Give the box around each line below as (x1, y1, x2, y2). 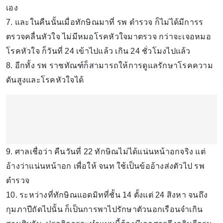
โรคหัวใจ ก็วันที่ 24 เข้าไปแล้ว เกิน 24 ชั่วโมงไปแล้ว (6, 46, 193, 55)
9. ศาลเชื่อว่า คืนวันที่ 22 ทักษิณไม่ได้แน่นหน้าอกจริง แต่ (6, 147, 206, 156)
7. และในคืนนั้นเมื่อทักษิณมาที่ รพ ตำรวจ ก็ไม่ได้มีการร (6, 17, 204, 26)
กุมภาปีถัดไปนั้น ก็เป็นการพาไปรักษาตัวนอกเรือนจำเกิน (6, 205, 203, 214)
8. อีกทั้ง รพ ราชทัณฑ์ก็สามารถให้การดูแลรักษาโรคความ (6, 61, 213, 70)
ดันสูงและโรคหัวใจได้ (6, 75, 86, 84)
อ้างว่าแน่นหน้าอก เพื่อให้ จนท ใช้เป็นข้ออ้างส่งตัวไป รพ (6, 161, 205, 170)
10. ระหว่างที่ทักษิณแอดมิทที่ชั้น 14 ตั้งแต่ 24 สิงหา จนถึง (6, 190, 208, 199)
